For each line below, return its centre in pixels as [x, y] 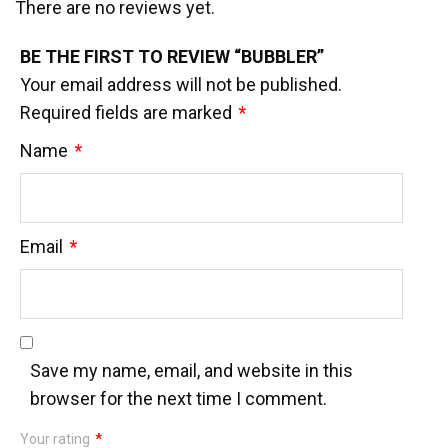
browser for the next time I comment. [178, 398]
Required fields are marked [128, 112]
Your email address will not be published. [181, 84]
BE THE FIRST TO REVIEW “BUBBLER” [172, 56]
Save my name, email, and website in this [191, 370]
